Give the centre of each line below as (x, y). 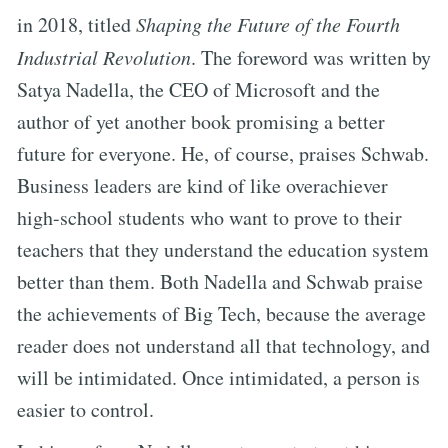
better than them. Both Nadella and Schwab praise (220, 281)
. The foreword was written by (311, 57)
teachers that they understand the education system (223, 249)
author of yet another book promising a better (201, 121)
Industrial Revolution (104, 56)
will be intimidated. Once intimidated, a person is (218, 377)
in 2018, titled (76, 24)
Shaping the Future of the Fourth (268, 23)
